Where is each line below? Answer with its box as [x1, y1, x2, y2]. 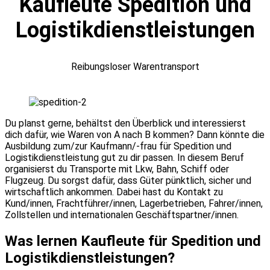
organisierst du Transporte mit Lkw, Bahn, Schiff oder [5, 163, 229, 175]
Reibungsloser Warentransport [71, 60, 199, 72]
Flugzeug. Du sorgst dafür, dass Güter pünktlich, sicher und [5, 174, 251, 186]
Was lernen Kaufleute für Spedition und [5, 232, 261, 250]
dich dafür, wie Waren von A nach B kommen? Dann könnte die [5, 128, 265, 140]
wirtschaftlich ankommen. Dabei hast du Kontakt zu [5, 186, 223, 198]
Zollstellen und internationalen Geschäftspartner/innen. [5, 209, 239, 221]
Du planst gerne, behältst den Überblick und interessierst [5, 117, 246, 129]
